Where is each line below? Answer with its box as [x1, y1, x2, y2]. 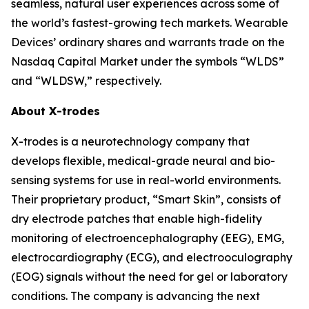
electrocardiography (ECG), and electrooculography [11, 250, 292, 264]
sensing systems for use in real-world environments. [11, 173, 281, 187]
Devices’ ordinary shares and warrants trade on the [11, 35, 285, 49]
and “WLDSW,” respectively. [11, 74, 161, 88]
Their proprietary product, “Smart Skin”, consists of [11, 192, 281, 206]
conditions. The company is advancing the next [11, 289, 260, 303]
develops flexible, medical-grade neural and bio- [11, 154, 275, 168]
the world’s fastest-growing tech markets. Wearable [11, 16, 288, 30]
